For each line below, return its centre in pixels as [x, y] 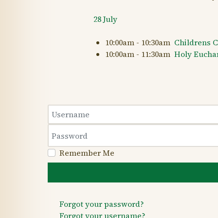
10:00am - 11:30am [140, 54]
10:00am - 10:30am [140, 43]
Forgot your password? [102, 204]
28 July [106, 19]
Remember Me [87, 153]
